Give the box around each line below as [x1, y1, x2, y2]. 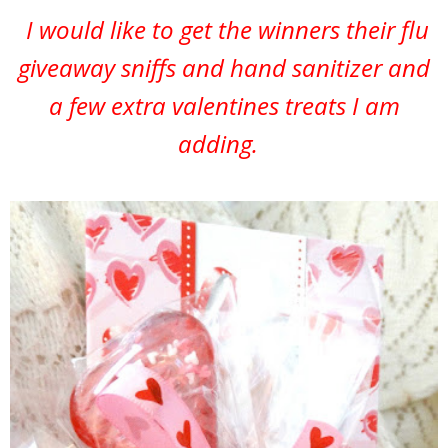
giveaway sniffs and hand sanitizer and [18, 51, 430, 85]
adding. [178, 127, 270, 161]
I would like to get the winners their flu [19, 13, 429, 47]
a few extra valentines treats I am [48, 89, 400, 123]
